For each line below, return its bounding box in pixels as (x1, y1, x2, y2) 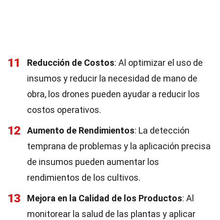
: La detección (135, 125, 190, 136)
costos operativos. (27, 105, 101, 115)
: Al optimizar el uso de (114, 57, 203, 68)
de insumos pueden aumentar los (27, 157, 159, 167)
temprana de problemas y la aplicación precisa (27, 141, 211, 151)
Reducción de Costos (27, 57, 114, 68)
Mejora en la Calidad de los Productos (27, 193, 182, 203)
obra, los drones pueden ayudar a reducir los (27, 89, 200, 99)
